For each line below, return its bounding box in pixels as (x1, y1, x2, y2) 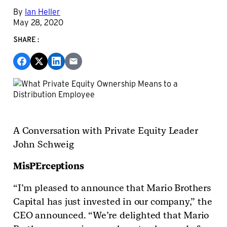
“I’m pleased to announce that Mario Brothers (13, 182, 211, 194)
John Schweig (13, 138, 74, 150)
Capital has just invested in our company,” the (13, 196, 212, 208)
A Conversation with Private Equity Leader (13, 125, 198, 137)
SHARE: (13, 36, 41, 45)
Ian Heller (25, 6, 60, 17)
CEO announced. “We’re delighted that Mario (13, 209, 209, 221)
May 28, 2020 (13, 17, 63, 28)
